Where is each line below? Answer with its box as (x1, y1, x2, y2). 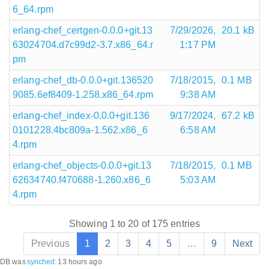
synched (26, 258, 55, 267)
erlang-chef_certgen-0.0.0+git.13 (13, 25, 153, 35)
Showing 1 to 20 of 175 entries (69, 219, 200, 229)
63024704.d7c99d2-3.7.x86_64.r (13, 39, 153, 50)
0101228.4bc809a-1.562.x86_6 (13, 124, 148, 135)
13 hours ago (58, 258, 102, 267)
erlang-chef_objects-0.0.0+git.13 (13, 160, 152, 171)
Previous (31, 238, 70, 249)
